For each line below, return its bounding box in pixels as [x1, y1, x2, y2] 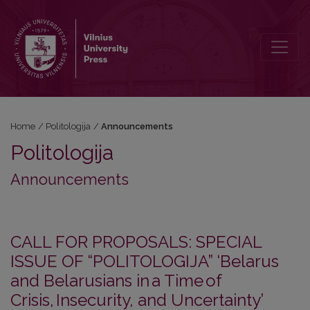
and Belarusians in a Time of [10, 271, 221, 291]
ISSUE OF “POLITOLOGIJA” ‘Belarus [10, 251, 279, 271]
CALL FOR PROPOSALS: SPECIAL [10, 232, 262, 252]
